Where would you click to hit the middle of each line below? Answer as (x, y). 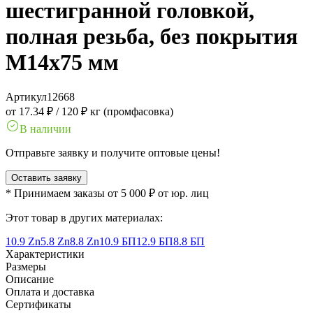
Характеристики (45, 254)
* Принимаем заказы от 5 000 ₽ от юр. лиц (107, 193)
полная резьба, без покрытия (152, 37)
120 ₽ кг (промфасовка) (117, 111)
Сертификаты (38, 304)
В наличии (45, 129)
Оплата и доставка (50, 291)
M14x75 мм (62, 63)
